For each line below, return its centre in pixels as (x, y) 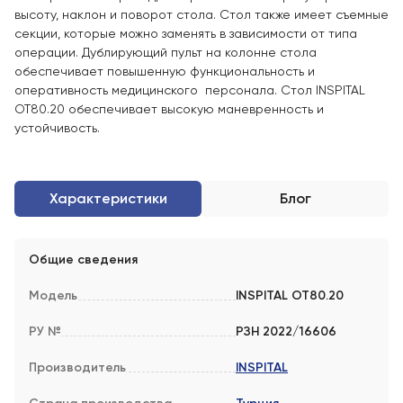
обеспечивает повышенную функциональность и (165, 71)
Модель (53, 296)
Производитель (77, 367)
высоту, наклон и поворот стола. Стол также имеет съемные (201, 14)
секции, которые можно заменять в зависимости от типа (186, 33)
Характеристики (108, 198)
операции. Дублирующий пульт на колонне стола (166, 52)
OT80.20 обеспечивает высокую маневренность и (169, 109)
